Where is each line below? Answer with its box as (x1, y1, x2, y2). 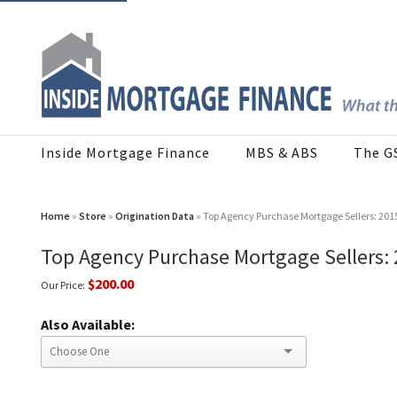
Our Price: (41, 278, 85, 292)
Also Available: (41, 315, 135, 334)
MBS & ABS (245, 144, 318, 162)
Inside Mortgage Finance (41, 144, 210, 162)
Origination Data (115, 209, 194, 223)
